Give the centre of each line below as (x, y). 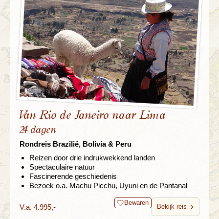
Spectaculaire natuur (62, 167)
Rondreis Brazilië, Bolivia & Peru (76, 144)
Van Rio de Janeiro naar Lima (92, 116)
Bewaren (136, 203)
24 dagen (38, 130)
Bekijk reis (172, 207)
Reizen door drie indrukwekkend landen (92, 158)
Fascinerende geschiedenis (73, 176)
